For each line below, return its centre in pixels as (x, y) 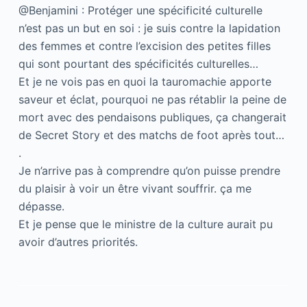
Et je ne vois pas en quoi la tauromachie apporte (145, 81)
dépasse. (41, 206)
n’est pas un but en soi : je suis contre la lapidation (149, 28)
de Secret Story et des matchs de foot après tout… (151, 135)
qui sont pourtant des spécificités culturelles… (138, 63)
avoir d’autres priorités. (78, 242)
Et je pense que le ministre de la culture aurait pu (145, 224)
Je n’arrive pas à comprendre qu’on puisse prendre (149, 170)
